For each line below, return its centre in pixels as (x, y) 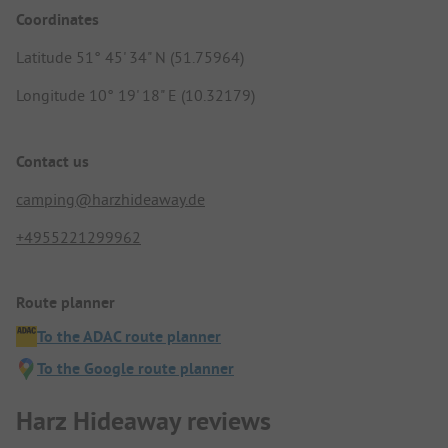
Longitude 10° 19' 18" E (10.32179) (135, 95)
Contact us (52, 161)
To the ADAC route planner (129, 336)
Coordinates (57, 20)
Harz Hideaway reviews (143, 421)
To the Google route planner (135, 368)
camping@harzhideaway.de (110, 198)
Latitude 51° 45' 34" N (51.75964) (130, 57)
